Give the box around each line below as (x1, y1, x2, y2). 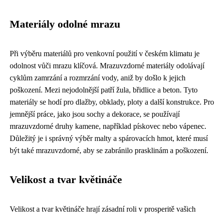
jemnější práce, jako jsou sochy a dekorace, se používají (10, 110, 180, 119)
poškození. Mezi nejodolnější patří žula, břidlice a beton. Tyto (10, 86, 198, 94)
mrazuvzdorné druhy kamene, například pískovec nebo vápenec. (10, 122, 206, 131)
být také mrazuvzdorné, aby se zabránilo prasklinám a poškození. (10, 146, 208, 155)
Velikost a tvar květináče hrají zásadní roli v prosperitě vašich (10, 205, 196, 214)
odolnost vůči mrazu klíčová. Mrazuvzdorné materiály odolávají (10, 62, 204, 70)
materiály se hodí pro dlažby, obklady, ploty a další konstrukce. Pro (10, 98, 214, 107)
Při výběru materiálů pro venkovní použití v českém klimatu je (10, 49, 200, 58)
